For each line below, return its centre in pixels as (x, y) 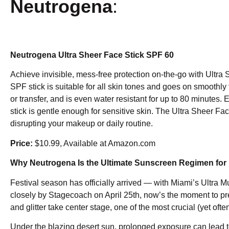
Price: (22, 143)
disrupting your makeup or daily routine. (83, 124)
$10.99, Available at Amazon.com (97, 143)
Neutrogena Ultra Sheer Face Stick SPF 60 (93, 55)
